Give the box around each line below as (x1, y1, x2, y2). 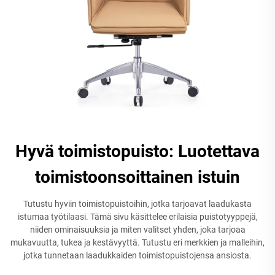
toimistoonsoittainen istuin (35, 166, 240, 187)
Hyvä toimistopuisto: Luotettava (15, 141, 260, 161)
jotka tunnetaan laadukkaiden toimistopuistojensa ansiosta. (23, 250, 252, 260)
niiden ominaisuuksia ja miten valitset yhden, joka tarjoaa (29, 224, 246, 234)
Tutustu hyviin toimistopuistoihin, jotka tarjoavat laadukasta (23, 198, 252, 209)
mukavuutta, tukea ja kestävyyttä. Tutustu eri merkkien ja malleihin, (10, 237, 265, 247)
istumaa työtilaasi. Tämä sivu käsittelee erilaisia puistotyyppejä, (17, 211, 258, 222)
